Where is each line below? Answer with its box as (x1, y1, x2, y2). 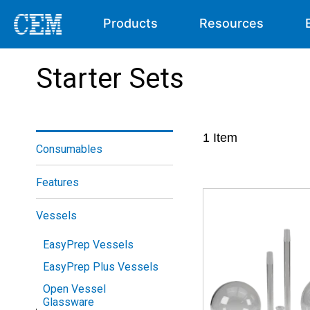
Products (103, 16, 158, 30)
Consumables (36, 143, 102, 156)
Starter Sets (36, 62, 184, 95)
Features (36, 176, 79, 189)
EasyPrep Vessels (43, 238, 134, 251)
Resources (199, 16, 264, 30)
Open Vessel (43, 282, 106, 295)
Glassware (43, 295, 94, 309)
